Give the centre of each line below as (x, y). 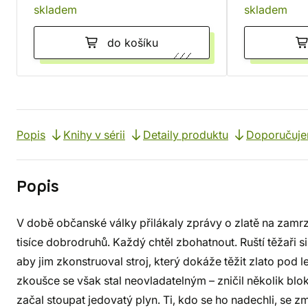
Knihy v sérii (94, 135)
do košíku (133, 43)
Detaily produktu (186, 135)
